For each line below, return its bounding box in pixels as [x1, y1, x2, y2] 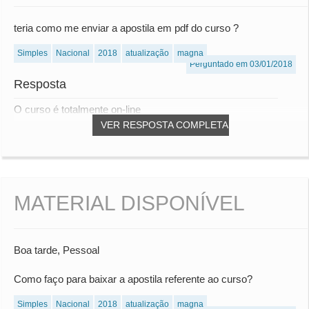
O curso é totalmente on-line [14, 103, 141, 116]
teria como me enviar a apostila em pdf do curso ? [14, 22, 239, 34]
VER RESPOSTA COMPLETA [101, 119, 228, 131]
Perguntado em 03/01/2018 [190, 59, 292, 70]
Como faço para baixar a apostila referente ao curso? [14, 273, 252, 286]
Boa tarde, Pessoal [14, 244, 99, 257]
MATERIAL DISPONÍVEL [14, 192, 245, 215]
